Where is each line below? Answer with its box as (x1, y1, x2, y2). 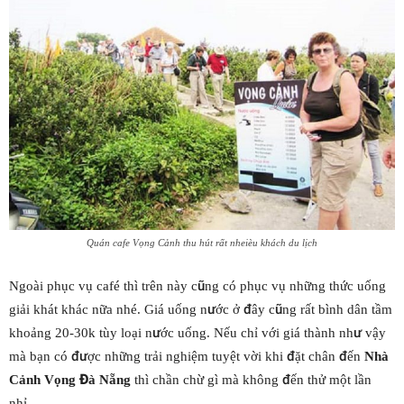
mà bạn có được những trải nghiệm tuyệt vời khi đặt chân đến (9, 347, 364, 364)
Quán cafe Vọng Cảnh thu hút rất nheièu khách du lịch (87, 236, 317, 249)
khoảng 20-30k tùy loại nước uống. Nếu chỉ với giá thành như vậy (9, 324, 386, 341)
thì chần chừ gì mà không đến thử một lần (131, 371, 372, 388)
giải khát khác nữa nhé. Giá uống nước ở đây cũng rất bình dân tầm (9, 300, 392, 317)
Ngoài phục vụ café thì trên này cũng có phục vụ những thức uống (9, 277, 386, 294)
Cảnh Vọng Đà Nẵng (9, 371, 131, 388)
